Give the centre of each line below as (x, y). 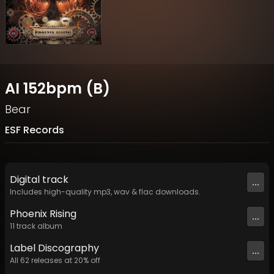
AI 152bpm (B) (57, 89)
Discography (67, 248)
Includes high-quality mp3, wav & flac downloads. (105, 192)
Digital (26, 180)
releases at (52, 261)
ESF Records (35, 130)
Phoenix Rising (43, 214)
